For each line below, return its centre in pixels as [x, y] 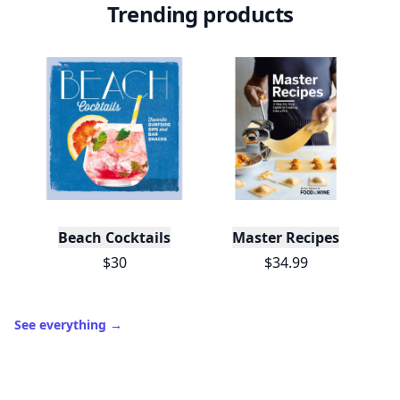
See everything [62, 325]
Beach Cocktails [114, 237]
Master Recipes [286, 237]
